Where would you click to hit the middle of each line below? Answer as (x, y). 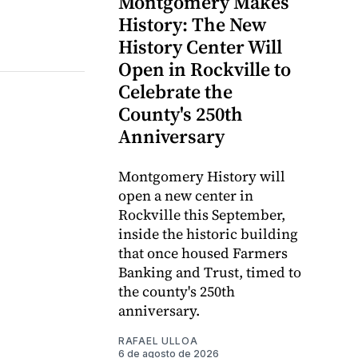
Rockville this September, (202, 215)
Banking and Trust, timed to (210, 272)
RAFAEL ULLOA (158, 341)
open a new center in (186, 196)
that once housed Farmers (203, 253)
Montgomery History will (202, 177)
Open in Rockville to (205, 70)
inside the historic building (208, 234)
